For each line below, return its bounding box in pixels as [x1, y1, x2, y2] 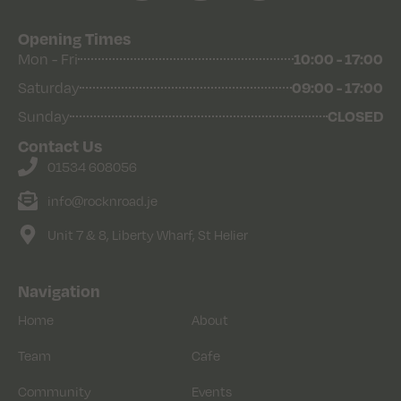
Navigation [18, 280, 100, 302]
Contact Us [18, 135, 102, 157]
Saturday [18, 79, 80, 98]
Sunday [18, 107, 70, 126]
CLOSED [328, 107, 383, 126]
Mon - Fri [18, 50, 78, 69]
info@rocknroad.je [47, 192, 158, 209]
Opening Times [18, 28, 131, 49]
